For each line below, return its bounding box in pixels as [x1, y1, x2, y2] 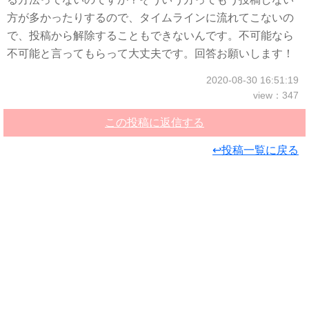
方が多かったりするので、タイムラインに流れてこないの [7, 12, 294, 23]
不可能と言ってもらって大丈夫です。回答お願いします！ [7, 48, 294, 59]
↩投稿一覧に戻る [212, 144, 299, 156]
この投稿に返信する [105, 117, 204, 128]
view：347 [253, 90, 299, 101]
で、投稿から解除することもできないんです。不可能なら [7, 30, 294, 41]
